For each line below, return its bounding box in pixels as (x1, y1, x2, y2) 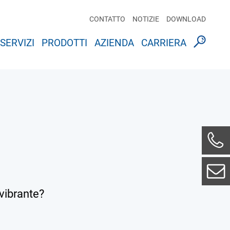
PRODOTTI (41, 37, 87, 49)
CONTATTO (89, 15, 125, 23)
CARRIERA (141, 37, 186, 49)
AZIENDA (94, 37, 134, 49)
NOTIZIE (132, 15, 159, 23)
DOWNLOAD (166, 15, 206, 23)
